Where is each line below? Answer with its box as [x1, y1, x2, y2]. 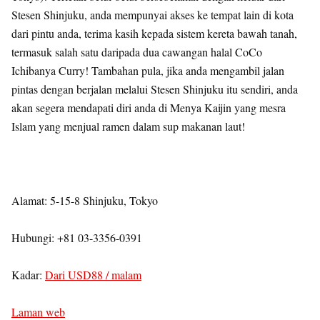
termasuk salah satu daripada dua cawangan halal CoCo [11, 44, 262, 59]
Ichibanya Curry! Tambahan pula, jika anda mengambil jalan [11, 63, 284, 78]
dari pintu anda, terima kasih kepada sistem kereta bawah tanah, [11, 26, 297, 41]
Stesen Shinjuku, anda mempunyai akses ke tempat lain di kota [11, 7, 294, 22]
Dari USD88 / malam [45, 267, 141, 282]
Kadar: [11, 267, 45, 282]
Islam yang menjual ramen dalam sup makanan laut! [11, 119, 245, 134]
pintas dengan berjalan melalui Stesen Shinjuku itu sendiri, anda [11, 81, 298, 96]
